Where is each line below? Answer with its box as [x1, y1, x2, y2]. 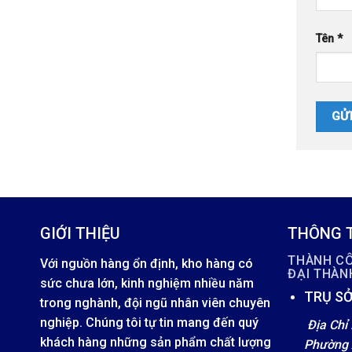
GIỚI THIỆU [39, 224, 120, 244]
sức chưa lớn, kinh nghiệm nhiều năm [39, 276, 254, 291]
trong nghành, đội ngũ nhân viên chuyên [39, 295, 270, 311]
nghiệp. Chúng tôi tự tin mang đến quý [39, 315, 258, 331]
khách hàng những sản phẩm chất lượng [39, 335, 271, 350]
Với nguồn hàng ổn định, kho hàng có [39, 256, 253, 272]
